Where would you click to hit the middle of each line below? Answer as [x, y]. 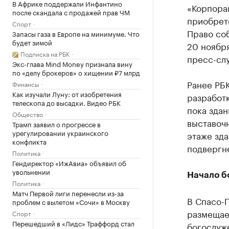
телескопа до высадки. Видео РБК [66, 102]
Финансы [26, 84]
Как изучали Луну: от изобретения [67, 94]
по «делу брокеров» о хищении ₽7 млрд [76, 72]
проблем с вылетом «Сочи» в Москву [71, 201]
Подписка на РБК [45, 53]
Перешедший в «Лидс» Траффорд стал [73, 223]
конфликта [29, 141]
